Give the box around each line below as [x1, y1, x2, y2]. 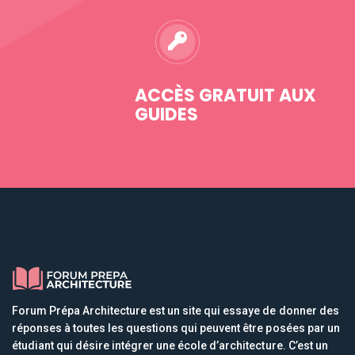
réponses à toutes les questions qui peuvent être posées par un [12, 321, 340, 334]
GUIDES [135, 101, 198, 127]
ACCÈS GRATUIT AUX [135, 82, 316, 108]
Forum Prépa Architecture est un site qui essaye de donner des [12, 303, 339, 317]
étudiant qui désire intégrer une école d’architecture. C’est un [12, 338, 328, 352]
